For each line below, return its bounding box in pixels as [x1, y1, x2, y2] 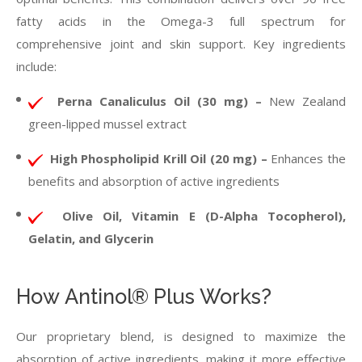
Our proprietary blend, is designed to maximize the [16, 328, 346, 344]
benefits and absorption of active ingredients [28, 173, 280, 189]
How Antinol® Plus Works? [16, 284, 271, 309]
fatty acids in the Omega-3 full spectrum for [16, 13, 346, 29]
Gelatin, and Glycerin [28, 230, 154, 246]
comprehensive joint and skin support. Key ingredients [16, 36, 346, 52]
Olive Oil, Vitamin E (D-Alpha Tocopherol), [62, 208, 346, 224]
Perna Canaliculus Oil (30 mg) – [57, 93, 269, 109]
